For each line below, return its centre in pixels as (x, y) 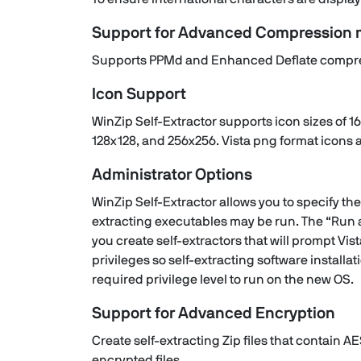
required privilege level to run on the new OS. (223, 280)
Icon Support (139, 94)
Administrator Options (172, 175)
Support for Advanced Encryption (214, 313)
